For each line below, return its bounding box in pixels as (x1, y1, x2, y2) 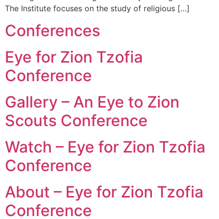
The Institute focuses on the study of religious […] (5, 3, 190, 14)
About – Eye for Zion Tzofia (5, 182, 203, 201)
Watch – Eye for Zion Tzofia (5, 137, 205, 156)
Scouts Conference (5, 110, 148, 130)
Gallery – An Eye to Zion (5, 92, 179, 111)
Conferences (5, 21, 100, 40)
